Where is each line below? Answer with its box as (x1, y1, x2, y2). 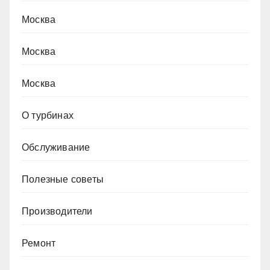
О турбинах (22, 110, 74, 121)
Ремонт (22, 238, 56, 249)
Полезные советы (22, 174, 104, 185)
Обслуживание (22, 142, 90, 153)
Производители (22, 206, 93, 217)
